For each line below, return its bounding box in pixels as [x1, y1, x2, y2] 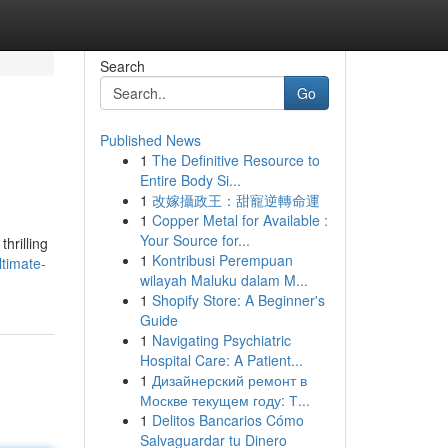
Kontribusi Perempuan [151, 250, 293, 270]
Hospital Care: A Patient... [139, 350, 303, 370]
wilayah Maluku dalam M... [139, 270, 308, 290]
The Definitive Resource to [151, 150, 320, 170]
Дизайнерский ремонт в [151, 370, 307, 390]
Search [99, 56, 145, 76]
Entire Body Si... [139, 170, 241, 190]
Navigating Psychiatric [151, 330, 291, 350]
